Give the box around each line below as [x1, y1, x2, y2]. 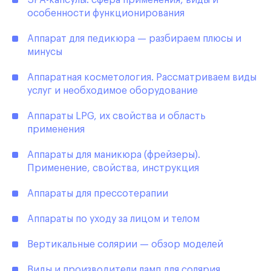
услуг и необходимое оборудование [27, 86, 198, 96]
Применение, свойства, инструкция [27, 163, 199, 174]
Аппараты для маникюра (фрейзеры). [27, 150, 200, 160]
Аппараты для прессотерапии [27, 189, 168, 199]
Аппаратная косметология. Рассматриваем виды [27, 73, 256, 83]
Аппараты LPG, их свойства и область [27, 111, 206, 122]
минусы [27, 47, 62, 57]
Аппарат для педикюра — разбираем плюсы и [27, 34, 241, 44]
